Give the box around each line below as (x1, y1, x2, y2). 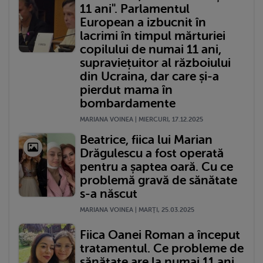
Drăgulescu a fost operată (80, 146, 224, 160)
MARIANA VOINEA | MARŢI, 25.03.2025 (80, 205, 194, 214)
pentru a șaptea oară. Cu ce (80, 159, 233, 174)
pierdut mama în (80, 82, 173, 97)
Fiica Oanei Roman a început (80, 227, 240, 242)
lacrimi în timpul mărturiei (80, 28, 225, 43)
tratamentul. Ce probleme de (80, 241, 244, 255)
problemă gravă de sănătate (80, 173, 237, 187)
